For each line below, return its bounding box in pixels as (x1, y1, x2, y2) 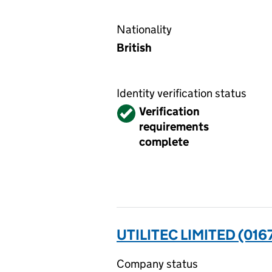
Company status (117, 257, 198, 271)
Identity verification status (117, 86, 246, 100)
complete (139, 135, 189, 149)
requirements (139, 120, 209, 134)
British (117, 41, 152, 55)
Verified (118, 104, 158, 118)
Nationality (117, 22, 172, 36)
